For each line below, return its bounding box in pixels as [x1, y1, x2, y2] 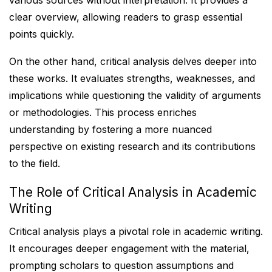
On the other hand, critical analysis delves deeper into [9, 55, 257, 67]
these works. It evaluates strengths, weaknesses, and [9, 72, 255, 84]
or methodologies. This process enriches [9, 106, 197, 118]
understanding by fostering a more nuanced [9, 123, 212, 135]
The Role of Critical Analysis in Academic [9, 185, 257, 200]
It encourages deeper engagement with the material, [9, 242, 250, 254]
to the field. [9, 157, 60, 169]
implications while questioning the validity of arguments [9, 89, 261, 101]
